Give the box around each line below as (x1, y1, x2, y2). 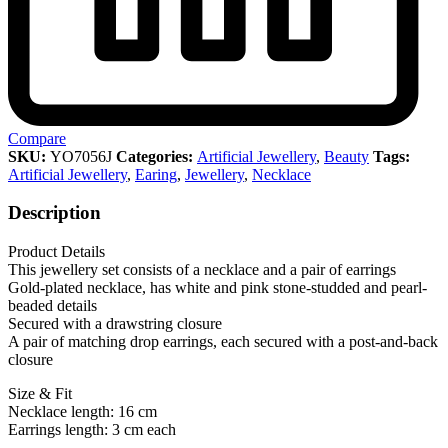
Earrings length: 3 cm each (8, 421, 176, 439)
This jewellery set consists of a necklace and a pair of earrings (8, 261, 396, 279)
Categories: (116, 147, 197, 165)
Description (8, 202, 101, 224)
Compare (8, 129, 66, 147)
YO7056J (50, 147, 116, 165)
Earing (135, 165, 177, 183)
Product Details (8, 243, 105, 261)
